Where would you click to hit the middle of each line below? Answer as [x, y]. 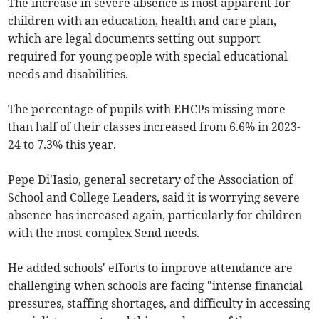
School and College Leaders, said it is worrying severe [154, 198]
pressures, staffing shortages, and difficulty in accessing [159, 304]
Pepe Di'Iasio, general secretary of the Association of [151, 180]
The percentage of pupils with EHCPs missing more [147, 109]
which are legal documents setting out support [135, 39]
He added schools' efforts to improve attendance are [151, 268]
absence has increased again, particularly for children [155, 215]
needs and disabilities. [68, 74]
